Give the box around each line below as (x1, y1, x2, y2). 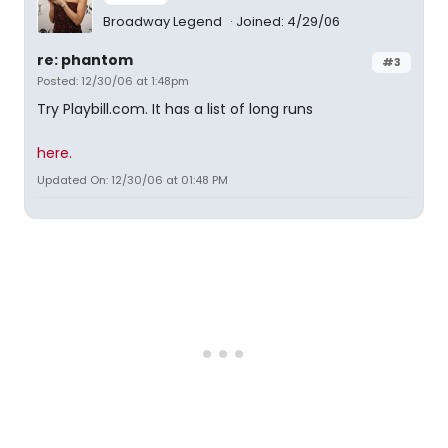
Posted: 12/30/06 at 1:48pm (37, 73, 189, 89)
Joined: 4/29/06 (236, 12, 340, 31)
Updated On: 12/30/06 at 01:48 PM (37, 172, 228, 188)
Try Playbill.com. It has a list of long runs (37, 99, 313, 119)
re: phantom (37, 50, 133, 70)
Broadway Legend (103, 12, 225, 31)
